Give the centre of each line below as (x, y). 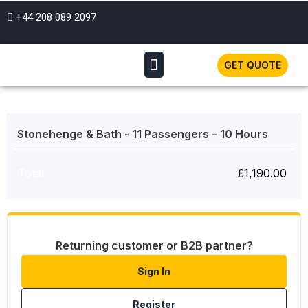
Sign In (154, 272)
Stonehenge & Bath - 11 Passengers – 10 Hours (144, 134)
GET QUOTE (252, 65)
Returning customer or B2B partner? (154, 246)
